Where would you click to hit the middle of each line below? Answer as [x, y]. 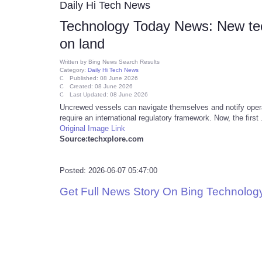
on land [82, 44]
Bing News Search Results [124, 62]
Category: [74, 70]
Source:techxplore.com [102, 139]
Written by [74, 62]
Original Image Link [92, 128]
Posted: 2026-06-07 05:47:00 [108, 170]
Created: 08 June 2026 [101, 86]
